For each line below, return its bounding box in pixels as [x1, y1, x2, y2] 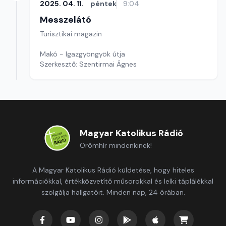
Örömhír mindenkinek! [79, 141, 152, 150]
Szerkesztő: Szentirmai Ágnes [40, 60, 137, 69]
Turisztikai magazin [40, 29, 102, 38]
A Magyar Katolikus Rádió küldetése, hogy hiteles [32, 165, 194, 175]
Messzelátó [40, 14, 91, 26]
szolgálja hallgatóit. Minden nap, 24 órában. [41, 188, 185, 197]
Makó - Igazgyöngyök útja [40, 49, 125, 59]
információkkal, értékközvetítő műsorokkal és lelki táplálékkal [13, 177, 213, 186]
